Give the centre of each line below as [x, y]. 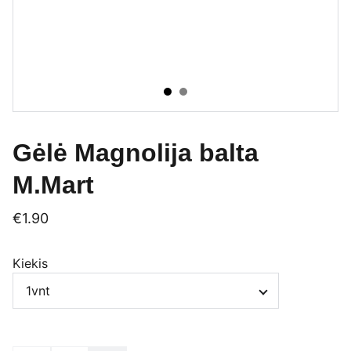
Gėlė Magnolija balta [136, 153]
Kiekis [30, 263]
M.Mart [53, 185]
